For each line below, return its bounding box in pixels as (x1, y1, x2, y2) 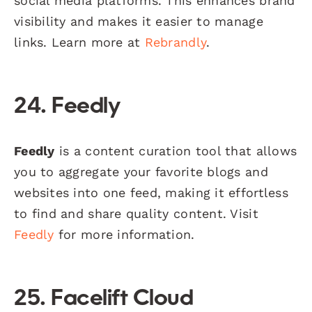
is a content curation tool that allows (54, 143, 297, 158)
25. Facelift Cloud (14, 288, 194, 311)
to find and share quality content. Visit (14, 205, 258, 221)
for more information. (54, 226, 195, 242)
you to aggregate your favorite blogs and (14, 164, 268, 179)
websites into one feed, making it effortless (14, 185, 288, 200)
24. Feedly (14, 95, 120, 118)
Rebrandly (144, 34, 207, 49)
